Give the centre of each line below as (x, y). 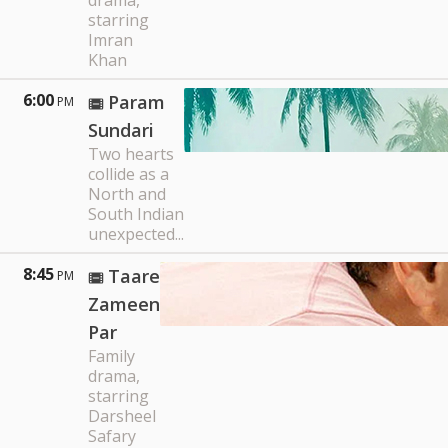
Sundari (121, 130)
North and (127, 194)
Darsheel (122, 416)
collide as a (128, 174)
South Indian (136, 214)
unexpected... (136, 234)
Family (111, 356)
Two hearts (131, 154)
